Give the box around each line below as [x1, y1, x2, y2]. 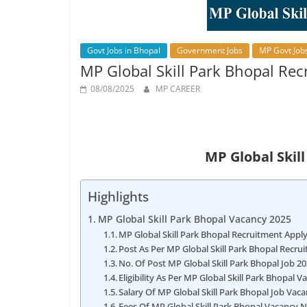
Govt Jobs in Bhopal [87, 45, 160, 56]
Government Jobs [177, 45, 243, 56]
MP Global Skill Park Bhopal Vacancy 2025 [97, 212, 291, 225]
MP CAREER [156, 83, 200, 95]
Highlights [88, 187, 149, 206]
